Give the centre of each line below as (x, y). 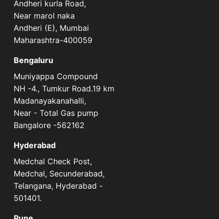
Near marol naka (44, 15)
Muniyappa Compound (56, 76)
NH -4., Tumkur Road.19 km (64, 88)
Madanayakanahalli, (50, 100)
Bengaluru (33, 60)
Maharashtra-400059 (53, 40)
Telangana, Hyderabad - (58, 186)
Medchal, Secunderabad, (59, 173)
